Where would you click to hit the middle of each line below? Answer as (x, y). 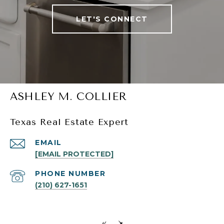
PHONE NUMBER (70, 174)
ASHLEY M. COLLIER (68, 97)
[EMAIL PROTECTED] (74, 154)
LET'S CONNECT (112, 19)
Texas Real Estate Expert (69, 122)
